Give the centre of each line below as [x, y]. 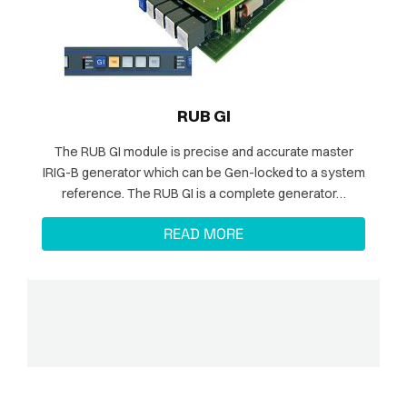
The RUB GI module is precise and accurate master [203, 151]
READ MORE [203, 234]
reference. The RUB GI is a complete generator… [236, 193]
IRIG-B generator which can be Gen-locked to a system [203, 172]
